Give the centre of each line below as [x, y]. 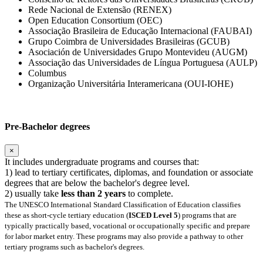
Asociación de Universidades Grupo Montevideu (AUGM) [138, 52]
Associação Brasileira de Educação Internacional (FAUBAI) [140, 31]
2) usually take [33, 194]
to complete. [149, 194]
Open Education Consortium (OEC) [95, 20]
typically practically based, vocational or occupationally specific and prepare [127, 226]
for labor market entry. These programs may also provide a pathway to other [124, 237]
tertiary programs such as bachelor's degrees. [75, 247]
